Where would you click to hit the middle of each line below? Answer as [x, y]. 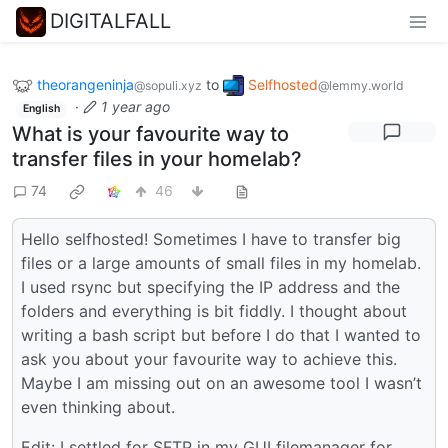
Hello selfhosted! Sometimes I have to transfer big [211, 238]
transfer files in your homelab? [157, 158]
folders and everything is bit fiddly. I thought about [214, 310]
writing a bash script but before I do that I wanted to [221, 334]
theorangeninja [85, 84]
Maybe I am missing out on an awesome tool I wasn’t [221, 382]
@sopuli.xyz [168, 85]
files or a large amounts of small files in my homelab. [221, 262]
